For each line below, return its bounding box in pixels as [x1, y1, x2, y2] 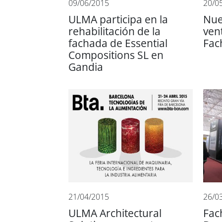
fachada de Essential [68, 37, 167, 49]
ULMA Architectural [68, 207, 162, 219]
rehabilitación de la [68, 25, 161, 37]
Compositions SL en [68, 49, 164, 61]
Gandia [68, 61, 103, 73]
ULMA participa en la [68, 13, 168, 25]
